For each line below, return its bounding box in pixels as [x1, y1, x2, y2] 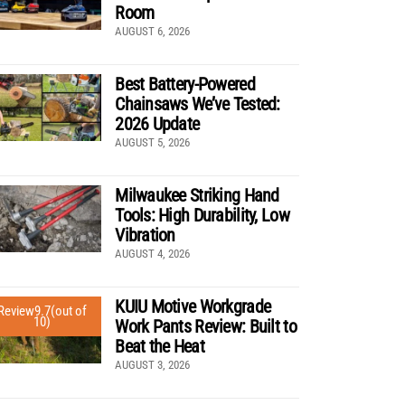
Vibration [115, 223, 175, 246]
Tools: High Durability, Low [115, 203, 289, 226]
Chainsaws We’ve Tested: [115, 92, 280, 115]
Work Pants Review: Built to [115, 315, 297, 337]
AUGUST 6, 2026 [115, 24, 191, 38]
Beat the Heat [115, 334, 204, 357]
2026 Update [115, 112, 200, 135]
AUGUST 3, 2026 [115, 357, 191, 372]
